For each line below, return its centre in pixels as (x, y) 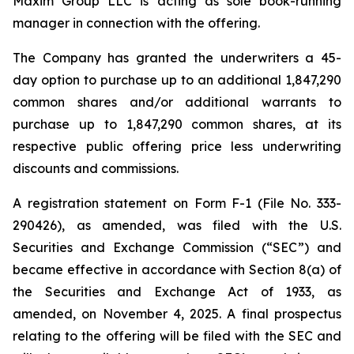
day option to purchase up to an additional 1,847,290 (177, 80)
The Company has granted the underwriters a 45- (177, 58)
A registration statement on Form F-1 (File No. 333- (177, 203)
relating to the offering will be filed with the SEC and (177, 336)
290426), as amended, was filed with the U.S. (177, 225)
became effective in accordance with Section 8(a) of (177, 269)
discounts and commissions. (96, 168)
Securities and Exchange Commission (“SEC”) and (177, 247)
